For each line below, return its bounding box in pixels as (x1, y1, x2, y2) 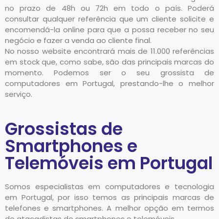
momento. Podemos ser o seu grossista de (5, 67, 214, 78)
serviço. (5, 88, 32, 99)
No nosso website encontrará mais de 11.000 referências (5, 45, 214, 56)
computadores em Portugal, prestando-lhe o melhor (5, 78, 214, 88)
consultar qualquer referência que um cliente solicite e (5, 13, 214, 24)
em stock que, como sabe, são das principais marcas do (5, 56, 214, 67)
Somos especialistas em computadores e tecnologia (5, 181, 214, 192)
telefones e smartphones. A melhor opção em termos (5, 203, 214, 214)
